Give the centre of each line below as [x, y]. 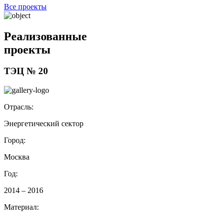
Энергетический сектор [44, 124]
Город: [15, 140]
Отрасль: [19, 107]
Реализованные [45, 36]
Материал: [21, 207]
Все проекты [25, 6]
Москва [17, 157]
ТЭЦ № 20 [26, 71]
